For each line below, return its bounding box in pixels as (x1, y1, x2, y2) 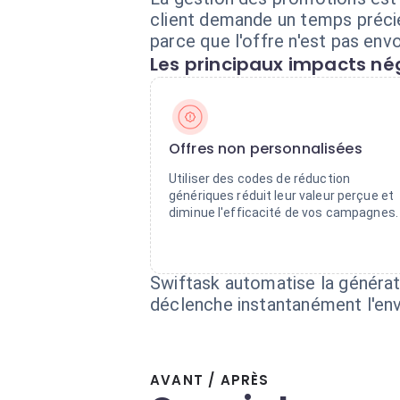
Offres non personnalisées (169, 138, 362, 159)
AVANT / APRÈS (150, 371, 270, 389)
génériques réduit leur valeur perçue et (169, 188, 395, 203)
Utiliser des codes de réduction (169, 171, 351, 186)
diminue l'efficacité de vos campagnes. (169, 205, 398, 220)
